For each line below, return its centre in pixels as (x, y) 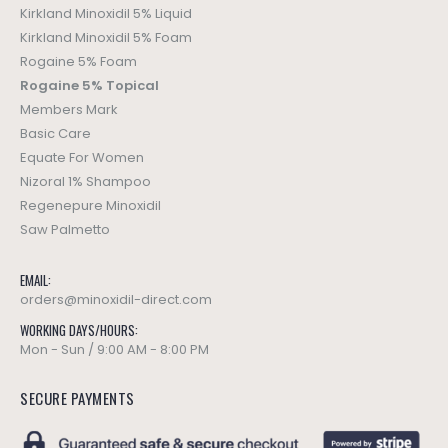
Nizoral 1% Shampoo (85, 182)
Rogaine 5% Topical (89, 86)
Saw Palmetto (65, 230)
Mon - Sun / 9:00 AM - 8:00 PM (114, 350)
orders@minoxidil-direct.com (116, 300)
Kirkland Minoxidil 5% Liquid (106, 14)
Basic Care (55, 134)
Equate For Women (82, 158)
